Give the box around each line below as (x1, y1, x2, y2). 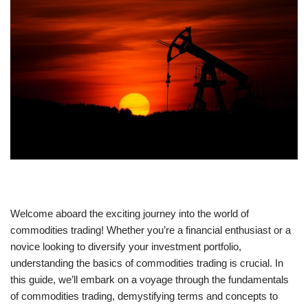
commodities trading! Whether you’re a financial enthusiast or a (10, 224, 291, 236)
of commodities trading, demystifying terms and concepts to (10, 290, 278, 302)
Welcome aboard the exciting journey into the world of (10, 208, 249, 220)
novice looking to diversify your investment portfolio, (10, 241, 241, 253)
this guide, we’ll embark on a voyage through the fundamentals (10, 274, 289, 286)
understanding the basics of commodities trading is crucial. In (10, 257, 283, 269)
